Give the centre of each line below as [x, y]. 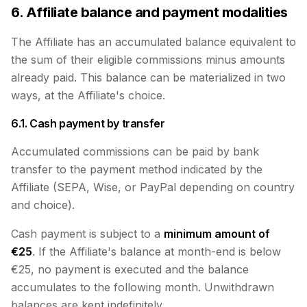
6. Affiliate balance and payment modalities [149, 12]
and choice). [43, 205]
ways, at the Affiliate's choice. [88, 95]
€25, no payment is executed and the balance [130, 269]
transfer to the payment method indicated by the [137, 169]
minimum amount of [217, 234]
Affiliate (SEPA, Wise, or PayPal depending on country [153, 187]
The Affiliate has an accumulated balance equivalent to [153, 42]
